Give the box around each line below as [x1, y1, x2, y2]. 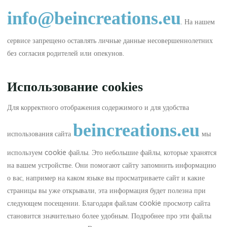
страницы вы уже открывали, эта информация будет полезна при [7, 185, 206, 195]
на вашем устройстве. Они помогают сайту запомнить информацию [7, 160, 216, 170]
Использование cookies [7, 79, 143, 94]
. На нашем [181, 17, 215, 26]
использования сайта [7, 129, 73, 138]
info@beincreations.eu [7, 8, 181, 28]
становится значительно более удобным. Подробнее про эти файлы [7, 211, 212, 220]
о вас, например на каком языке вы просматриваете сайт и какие [7, 173, 205, 182]
